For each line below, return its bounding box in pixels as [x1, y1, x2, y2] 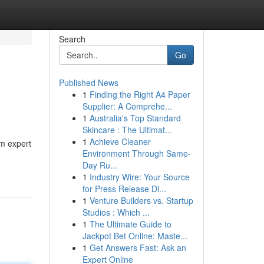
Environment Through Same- [82, 147, 191, 159]
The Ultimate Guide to [89, 218, 171, 230]
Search [58, 33, 85, 45]
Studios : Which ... [82, 206, 150, 218]
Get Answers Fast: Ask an [89, 242, 186, 253]
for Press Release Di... [82, 183, 166, 194]
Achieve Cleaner [89, 136, 151, 147]
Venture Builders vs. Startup [89, 194, 193, 206]
